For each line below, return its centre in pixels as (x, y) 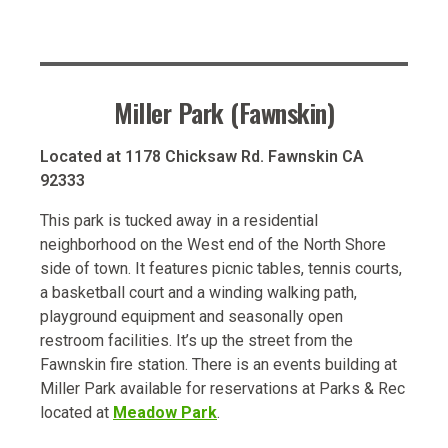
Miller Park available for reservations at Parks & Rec (222, 388)
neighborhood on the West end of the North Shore (213, 244)
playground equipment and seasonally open (191, 316)
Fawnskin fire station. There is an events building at (218, 364)
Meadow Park (165, 412)
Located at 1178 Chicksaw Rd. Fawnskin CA (202, 156)
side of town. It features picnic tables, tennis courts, (221, 268)
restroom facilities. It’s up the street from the (196, 340)
